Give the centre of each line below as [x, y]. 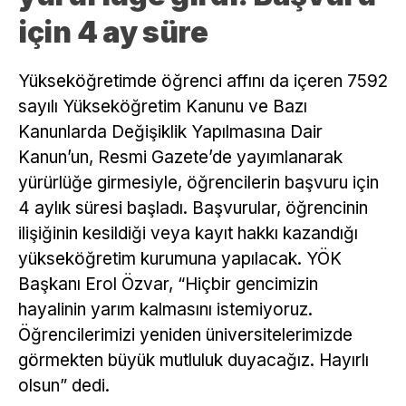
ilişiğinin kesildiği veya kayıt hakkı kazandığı [188, 233]
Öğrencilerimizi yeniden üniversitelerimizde [185, 334]
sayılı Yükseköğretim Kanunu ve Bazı [163, 106]
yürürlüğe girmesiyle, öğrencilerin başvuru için [198, 182]
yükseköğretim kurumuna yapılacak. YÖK [180, 258]
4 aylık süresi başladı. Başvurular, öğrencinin [193, 208]
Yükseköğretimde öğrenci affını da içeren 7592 [203, 81]
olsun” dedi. [64, 385]
